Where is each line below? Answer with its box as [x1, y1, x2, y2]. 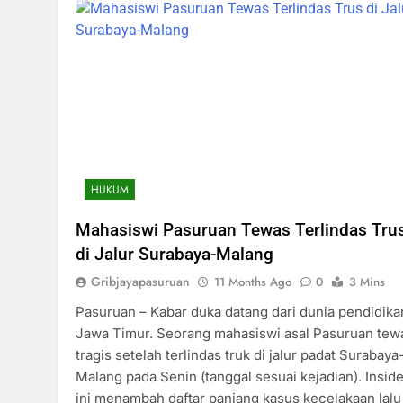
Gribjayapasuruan [91, 272, 190, 291]
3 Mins [349, 273, 385, 291]
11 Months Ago [214, 273, 291, 291]
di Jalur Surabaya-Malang [76, 243, 273, 264]
